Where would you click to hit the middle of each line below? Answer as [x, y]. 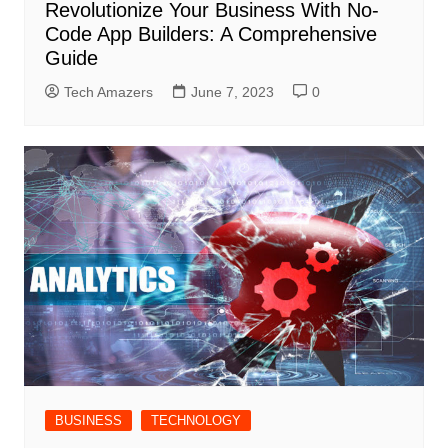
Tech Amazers [108, 92]
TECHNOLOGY [195, 421]
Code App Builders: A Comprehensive [210, 34]
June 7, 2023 [232, 92]
